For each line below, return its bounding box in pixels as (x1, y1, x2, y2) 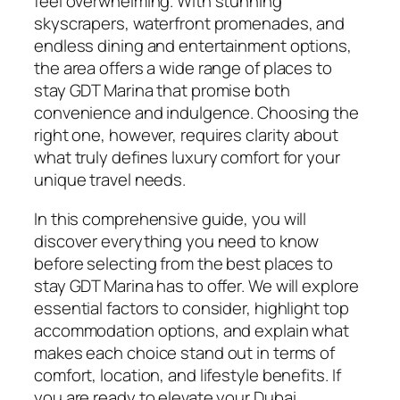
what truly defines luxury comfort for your (34, 146, 340, 170)
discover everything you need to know (34, 229, 320, 253)
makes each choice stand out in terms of (34, 340, 336, 364)
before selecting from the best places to (34, 251, 333, 275)
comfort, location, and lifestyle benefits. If (34, 362, 341, 387)
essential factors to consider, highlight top (34, 296, 349, 320)
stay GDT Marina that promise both (34, 79, 290, 103)
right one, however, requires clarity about (34, 123, 338, 147)
